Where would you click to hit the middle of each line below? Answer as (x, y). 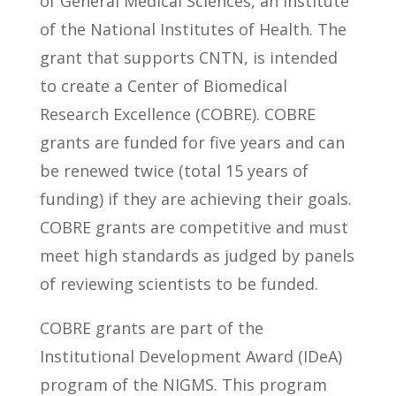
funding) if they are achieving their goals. (195, 199)
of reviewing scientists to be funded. (179, 284)
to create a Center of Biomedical (163, 86)
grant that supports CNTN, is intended (188, 57)
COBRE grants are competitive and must (194, 227)
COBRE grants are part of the (151, 328)
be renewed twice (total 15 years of (174, 171)
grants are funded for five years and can (192, 142)
